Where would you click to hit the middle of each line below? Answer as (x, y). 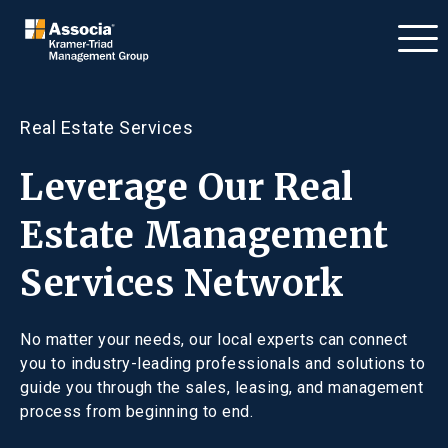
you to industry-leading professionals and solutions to (222, 364)
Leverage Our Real (187, 188)
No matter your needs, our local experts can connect (214, 340)
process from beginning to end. (136, 412)
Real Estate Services (106, 128)
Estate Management (204, 236)
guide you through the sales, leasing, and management (221, 388)
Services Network (182, 284)
